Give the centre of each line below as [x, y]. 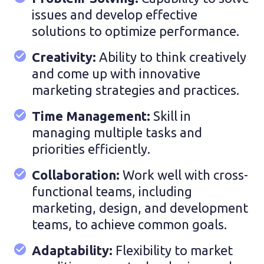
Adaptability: [74, 250]
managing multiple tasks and [117, 132]
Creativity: [65, 57]
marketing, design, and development [140, 207]
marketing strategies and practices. [136, 90]
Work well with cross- [185, 174]
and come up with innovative [116, 73]
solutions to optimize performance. [136, 31]
